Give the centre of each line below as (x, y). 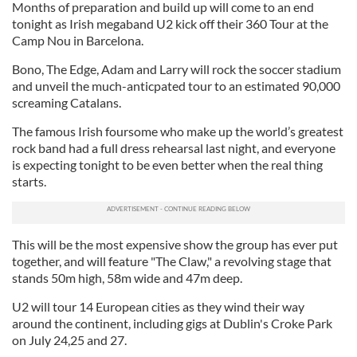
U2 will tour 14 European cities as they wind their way (158, 306)
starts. (29, 181)
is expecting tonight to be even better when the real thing (167, 165)
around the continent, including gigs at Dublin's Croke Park (172, 323)
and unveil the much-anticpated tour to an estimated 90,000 (176, 86)
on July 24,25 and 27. (69, 340)
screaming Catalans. (67, 102)
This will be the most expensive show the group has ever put (175, 244)
